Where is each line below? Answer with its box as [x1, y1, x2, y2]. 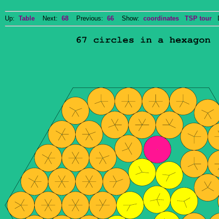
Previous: [68, 15, 107, 22]
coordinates [143, 15, 179, 22]
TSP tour [185, 15, 212, 22]
